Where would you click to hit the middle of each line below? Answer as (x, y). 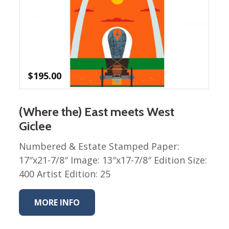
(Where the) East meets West (97, 112)
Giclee (36, 126)
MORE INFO (57, 203)
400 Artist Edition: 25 (65, 174)
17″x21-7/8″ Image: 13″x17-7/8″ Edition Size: (113, 160)
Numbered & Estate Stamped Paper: (99, 146)
